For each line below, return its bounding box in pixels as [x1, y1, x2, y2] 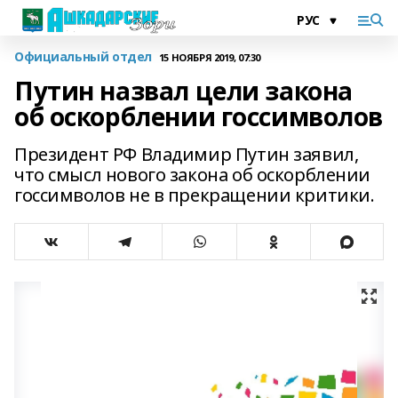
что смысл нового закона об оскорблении [14, 163, 371, 187]
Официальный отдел [14, 48, 152, 65]
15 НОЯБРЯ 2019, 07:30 [158, 50, 261, 64]
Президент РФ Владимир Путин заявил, [14, 142, 359, 166]
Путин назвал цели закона [14, 74, 353, 107]
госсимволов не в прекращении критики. [14, 183, 375, 207]
